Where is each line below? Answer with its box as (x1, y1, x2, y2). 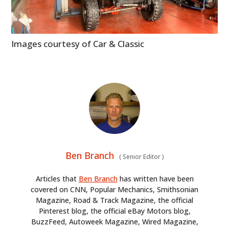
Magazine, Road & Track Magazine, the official (36, 195, 193, 205)
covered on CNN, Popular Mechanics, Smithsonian (31, 185, 198, 195)
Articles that (35, 174, 79, 184)
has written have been (117, 174, 194, 184)
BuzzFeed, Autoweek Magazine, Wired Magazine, (31, 217, 198, 227)
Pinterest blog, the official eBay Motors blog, (38, 206, 191, 216)
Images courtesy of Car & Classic (11, 38, 145, 50)
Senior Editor (121, 152, 162, 162)
